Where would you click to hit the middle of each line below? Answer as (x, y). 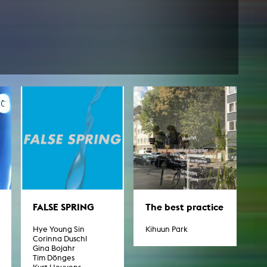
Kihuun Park (167, 229)
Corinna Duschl (60, 238)
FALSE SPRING (63, 207)
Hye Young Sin (59, 229)
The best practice (184, 207)
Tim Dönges (54, 257)
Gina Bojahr (54, 248)
